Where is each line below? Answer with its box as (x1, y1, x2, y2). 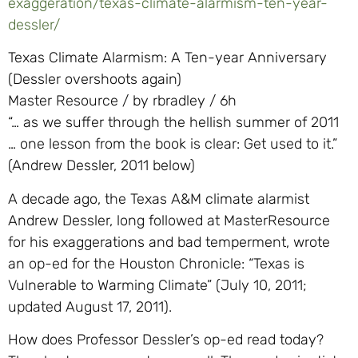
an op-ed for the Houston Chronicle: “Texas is (8, 254, 304, 272)
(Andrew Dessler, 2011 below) (8, 157, 195, 175)
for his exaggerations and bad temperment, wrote (8, 233, 330, 251)
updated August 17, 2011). (8, 297, 172, 316)
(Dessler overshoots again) (8, 70, 181, 89)
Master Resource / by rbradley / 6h (8, 92, 237, 110)
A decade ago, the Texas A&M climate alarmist (8, 189, 309, 208)
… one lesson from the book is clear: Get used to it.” (8, 135, 337, 153)
